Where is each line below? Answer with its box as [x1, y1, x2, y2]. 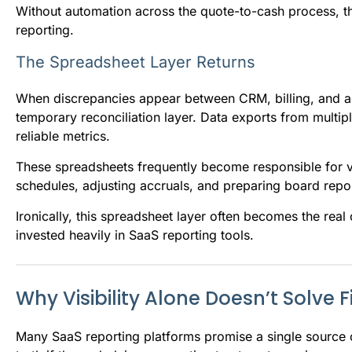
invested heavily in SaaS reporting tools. [16, 226, 254, 243]
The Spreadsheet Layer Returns [16, 52, 255, 71]
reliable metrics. [16, 127, 110, 144]
